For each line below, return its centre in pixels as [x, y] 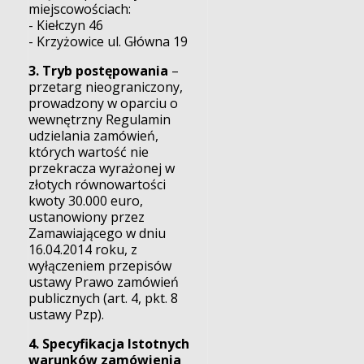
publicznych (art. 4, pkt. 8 [104, 298]
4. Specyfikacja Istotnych [109, 343]
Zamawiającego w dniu [97, 233]
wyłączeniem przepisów [100, 265]
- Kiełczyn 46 [66, 25]
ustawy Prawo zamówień [104, 282]
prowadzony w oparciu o [104, 103]
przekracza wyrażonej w [102, 168]
